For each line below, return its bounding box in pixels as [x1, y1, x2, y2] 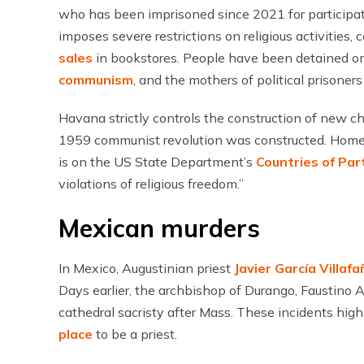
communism [58, 71, 133, 88]
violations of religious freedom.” [58, 175, 244, 192]
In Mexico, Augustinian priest [58, 260, 234, 276]
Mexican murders [58, 213, 260, 244]
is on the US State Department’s [58, 154, 256, 170]
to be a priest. [93, 326, 177, 342]
